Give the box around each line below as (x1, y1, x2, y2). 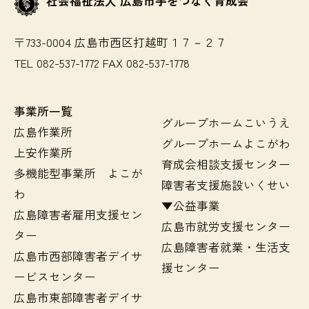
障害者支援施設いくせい (161, 176, 290, 193)
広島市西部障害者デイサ (14, 248, 143, 264)
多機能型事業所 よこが (14, 165, 143, 181)
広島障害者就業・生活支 (161, 238, 290, 255)
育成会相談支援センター (161, 155, 290, 172)
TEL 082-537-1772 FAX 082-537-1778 (14, 54, 190, 71)
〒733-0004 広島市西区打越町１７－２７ (14, 34, 227, 50)
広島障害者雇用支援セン (14, 206, 143, 223)
